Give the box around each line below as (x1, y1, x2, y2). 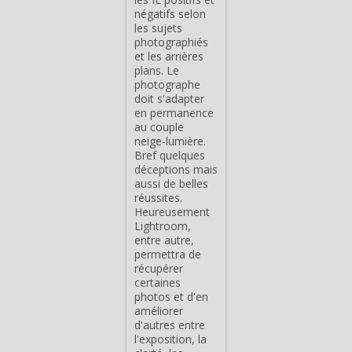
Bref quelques (134, 147, 205, 163)
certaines (134, 274, 181, 290)
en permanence (134, 104, 214, 120)
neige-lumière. (134, 133, 206, 148)
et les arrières (134, 48, 203, 64)
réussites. (134, 189, 182, 205)
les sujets (134, 20, 182, 35)
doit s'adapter (134, 90, 204, 106)
